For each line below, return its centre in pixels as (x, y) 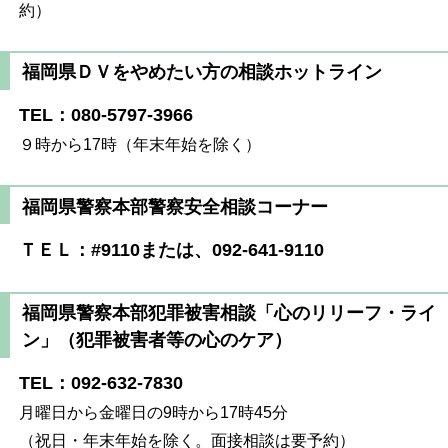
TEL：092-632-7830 (101, 383)
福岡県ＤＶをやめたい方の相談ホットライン (201, 72)
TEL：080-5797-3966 (106, 115)
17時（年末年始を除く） (172, 145)
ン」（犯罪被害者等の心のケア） (156, 339)
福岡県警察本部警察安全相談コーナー (174, 206)
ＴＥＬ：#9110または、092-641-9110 (172, 249)
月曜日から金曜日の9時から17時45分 (154, 413)
